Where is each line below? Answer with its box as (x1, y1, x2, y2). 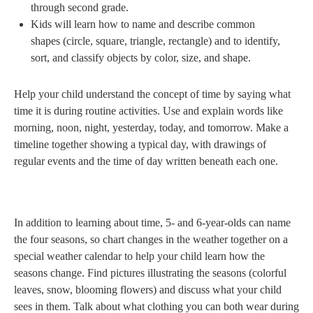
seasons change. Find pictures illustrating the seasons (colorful (14, 267, 286, 279)
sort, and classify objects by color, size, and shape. (31, 52, 251, 64)
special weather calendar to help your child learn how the (14, 250, 265, 263)
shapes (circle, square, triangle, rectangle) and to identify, (31, 35, 280, 48)
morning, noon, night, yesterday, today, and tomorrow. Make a (14, 122, 289, 134)
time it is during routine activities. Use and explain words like (14, 105, 283, 117)
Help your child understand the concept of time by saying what (14, 88, 291, 101)
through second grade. (31, 1, 129, 14)
